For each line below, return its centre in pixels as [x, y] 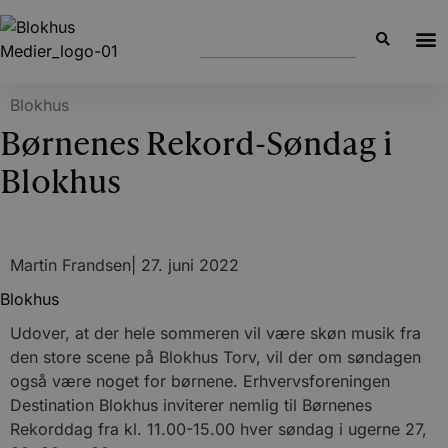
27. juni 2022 [190, 265]
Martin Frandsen [70, 265]
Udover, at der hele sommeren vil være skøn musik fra [215, 333]
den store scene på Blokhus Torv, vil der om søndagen [215, 357]
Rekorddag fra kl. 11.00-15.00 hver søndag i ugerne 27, [218, 429]
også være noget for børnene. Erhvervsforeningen [200, 381]
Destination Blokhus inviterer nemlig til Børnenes [191, 405]
